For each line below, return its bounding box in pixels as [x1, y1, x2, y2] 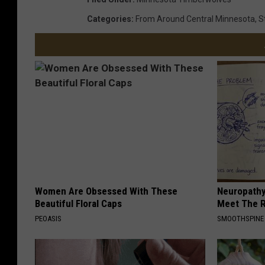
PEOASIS [35, 214, 62, 223]
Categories [87, 14, 131, 24]
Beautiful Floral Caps [35, 197, 122, 209]
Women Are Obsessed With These [35, 185, 177, 197]
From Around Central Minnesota [135, 14, 255, 24]
